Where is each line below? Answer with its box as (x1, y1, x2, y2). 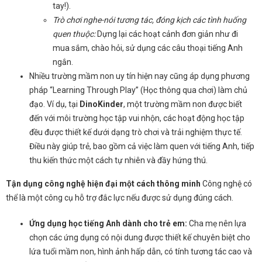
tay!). (53, 1, 71, 11)
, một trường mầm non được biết (123, 99, 242, 109)
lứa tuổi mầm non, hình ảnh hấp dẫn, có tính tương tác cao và (29, 247, 252, 256)
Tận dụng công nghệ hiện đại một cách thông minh (6, 179, 201, 188)
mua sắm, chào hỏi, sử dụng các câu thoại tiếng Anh (53, 43, 243, 53)
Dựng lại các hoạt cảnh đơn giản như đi (95, 29, 238, 39)
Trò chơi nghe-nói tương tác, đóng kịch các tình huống (53, 15, 246, 25)
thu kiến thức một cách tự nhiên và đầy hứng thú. (29, 156, 208, 165)
